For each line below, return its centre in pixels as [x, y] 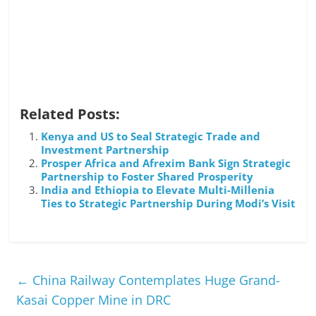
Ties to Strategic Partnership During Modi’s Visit [169, 203]
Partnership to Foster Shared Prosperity [147, 176]
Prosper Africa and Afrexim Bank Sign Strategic [166, 163]
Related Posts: [70, 114]
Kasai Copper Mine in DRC [94, 299]
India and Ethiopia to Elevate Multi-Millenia [158, 189]
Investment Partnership [105, 149]
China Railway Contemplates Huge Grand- [155, 280]
